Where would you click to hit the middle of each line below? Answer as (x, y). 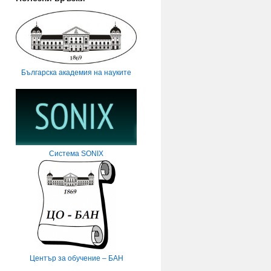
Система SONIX (76, 154)
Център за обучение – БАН (76, 258)
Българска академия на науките (76, 73)
